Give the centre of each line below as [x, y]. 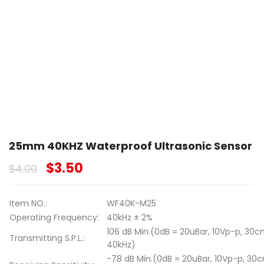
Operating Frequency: [54, 217]
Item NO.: [28, 203]
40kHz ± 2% [130, 217]
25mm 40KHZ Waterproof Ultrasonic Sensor [131, 146]
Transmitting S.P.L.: [47, 238]
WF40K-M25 [131, 203]
